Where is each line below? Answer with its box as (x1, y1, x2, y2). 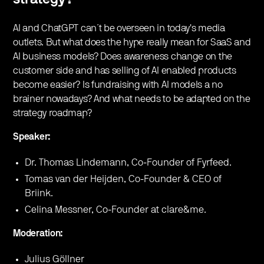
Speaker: (13, 131, 51, 141)
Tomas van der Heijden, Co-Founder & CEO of (25, 174, 222, 184)
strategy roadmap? (13, 108, 92, 118)
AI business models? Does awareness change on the (13, 51, 232, 61)
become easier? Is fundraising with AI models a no (13, 80, 223, 90)
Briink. (25, 188, 54, 198)
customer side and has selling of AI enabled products (13, 65, 236, 75)
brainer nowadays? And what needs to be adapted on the (13, 94, 250, 104)
